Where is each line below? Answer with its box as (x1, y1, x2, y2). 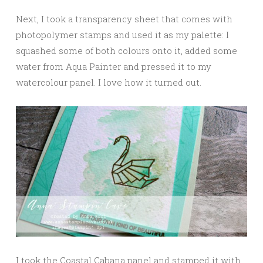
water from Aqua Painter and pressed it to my (16, 60, 211, 73)
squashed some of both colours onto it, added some (16, 45, 237, 57)
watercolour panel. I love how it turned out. (16, 76, 201, 89)
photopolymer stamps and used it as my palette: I (16, 29, 229, 41)
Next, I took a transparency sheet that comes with (16, 13, 232, 25)
